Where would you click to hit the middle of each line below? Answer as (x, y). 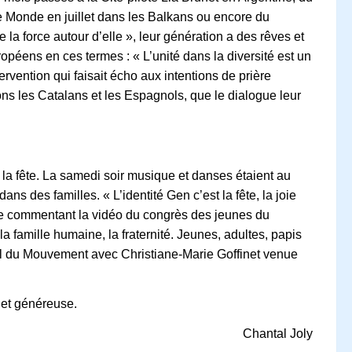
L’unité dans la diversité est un (227, 56)
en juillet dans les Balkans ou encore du (157, 16)
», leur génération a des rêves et (213, 36)
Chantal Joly (278, 334)
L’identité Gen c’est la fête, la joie (205, 195)
